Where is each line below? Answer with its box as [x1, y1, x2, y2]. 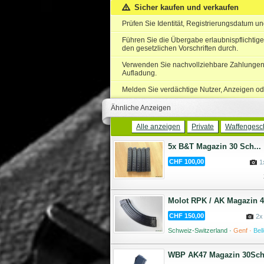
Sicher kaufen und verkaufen [134, 3, 239, 12]
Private [192, 123, 214, 131]
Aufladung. [121, 69, 157, 77]
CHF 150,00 [169, 212, 204, 219]
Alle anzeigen [136, 123, 181, 131]
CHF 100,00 [169, 158, 204, 165]
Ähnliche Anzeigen [111, 104, 171, 112]
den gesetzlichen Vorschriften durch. [121, 44, 238, 52]
